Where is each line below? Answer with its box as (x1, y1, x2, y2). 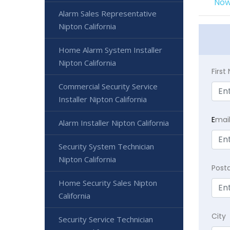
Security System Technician (59, 141, 154, 151)
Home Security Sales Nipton (59, 178, 157, 188)
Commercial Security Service (59, 81, 158, 91)
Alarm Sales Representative (59, 8, 157, 18)
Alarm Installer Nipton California (59, 118, 169, 128)
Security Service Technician (59, 214, 153, 224)
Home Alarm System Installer (59, 45, 162, 55)
